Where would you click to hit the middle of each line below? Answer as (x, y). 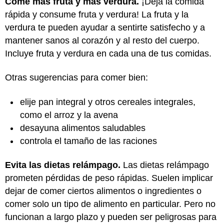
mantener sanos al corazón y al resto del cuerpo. (102, 40)
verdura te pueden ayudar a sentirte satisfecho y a (105, 27)
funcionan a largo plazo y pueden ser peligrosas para (111, 217)
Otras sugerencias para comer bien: (76, 77)
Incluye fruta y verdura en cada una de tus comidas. (109, 53)
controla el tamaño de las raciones (90, 141)
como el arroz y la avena (70, 115)
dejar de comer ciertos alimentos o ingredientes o (103, 191)
